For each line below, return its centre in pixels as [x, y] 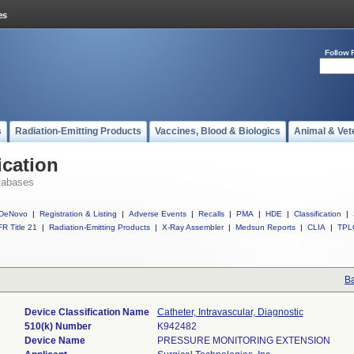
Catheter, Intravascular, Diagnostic [230, 312]
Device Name [55, 341]
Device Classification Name [87, 312]
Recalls [211, 214]
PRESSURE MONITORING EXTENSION [243, 341]
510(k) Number [58, 326]
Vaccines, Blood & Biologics [218, 131]
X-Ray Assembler [193, 227]
